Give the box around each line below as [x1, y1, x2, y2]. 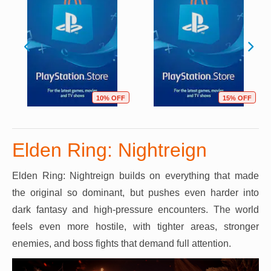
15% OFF [223, 94, 252, 102]
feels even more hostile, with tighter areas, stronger [12, 221, 259, 232]
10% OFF [96, 94, 125, 102]
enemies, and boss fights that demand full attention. [12, 238, 231, 249]
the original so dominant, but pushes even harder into [12, 188, 259, 198]
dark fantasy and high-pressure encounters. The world [12, 204, 259, 215]
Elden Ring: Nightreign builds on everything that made [12, 171, 259, 181]
